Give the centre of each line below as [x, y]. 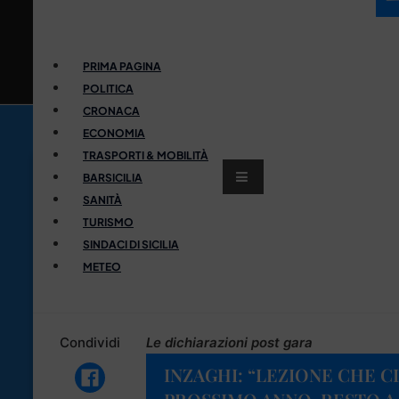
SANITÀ [102, 199]
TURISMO [108, 222]
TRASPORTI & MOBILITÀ [146, 155]
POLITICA [108, 88]
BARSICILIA [113, 177]
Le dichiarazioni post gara [229, 342]
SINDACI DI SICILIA [131, 244]
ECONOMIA [114, 133]
